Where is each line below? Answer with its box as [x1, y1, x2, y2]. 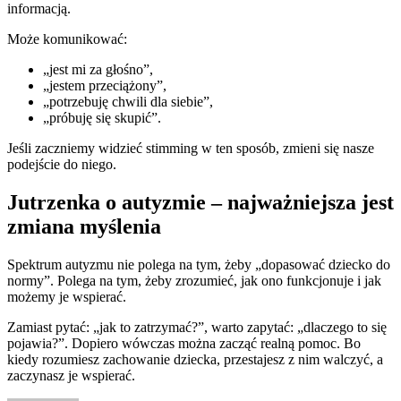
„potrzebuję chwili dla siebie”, [43, 93, 213, 109]
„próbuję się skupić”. [43, 109, 161, 125]
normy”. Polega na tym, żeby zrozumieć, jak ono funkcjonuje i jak [7, 272, 381, 288]
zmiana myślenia [7, 214, 161, 238]
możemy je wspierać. [7, 288, 126, 304]
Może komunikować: [7, 30, 127, 47]
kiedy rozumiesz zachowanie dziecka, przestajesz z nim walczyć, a [7, 351, 383, 367]
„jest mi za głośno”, [43, 61, 153, 77]
